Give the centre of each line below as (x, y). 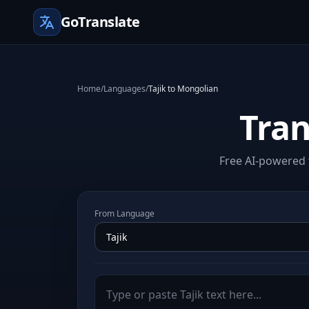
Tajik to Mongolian (183, 89)
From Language (124, 213)
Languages (124, 89)
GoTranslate (100, 22)
